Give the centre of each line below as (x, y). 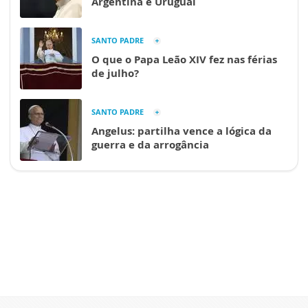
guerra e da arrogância (150, 145)
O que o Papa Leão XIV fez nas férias (184, 59)
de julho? (115, 73)
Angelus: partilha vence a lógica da (181, 131)
